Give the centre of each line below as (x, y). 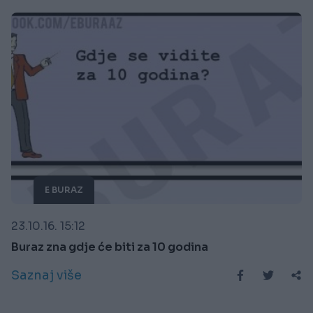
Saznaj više (46, 275)
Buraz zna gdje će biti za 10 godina (110, 247)
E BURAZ (64, 189)
